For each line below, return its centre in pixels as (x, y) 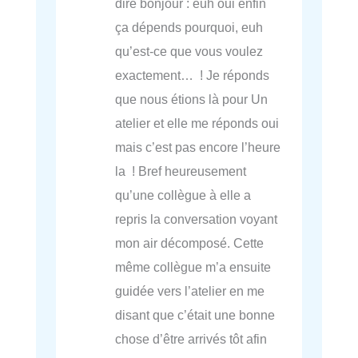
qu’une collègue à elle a (183, 195)
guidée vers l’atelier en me (190, 291)
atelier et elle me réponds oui (197, 123)
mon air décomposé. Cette (190, 243)
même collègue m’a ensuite (193, 267)
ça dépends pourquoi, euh (189, 28)
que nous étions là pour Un (192, 99)
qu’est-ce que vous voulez (189, 52)
